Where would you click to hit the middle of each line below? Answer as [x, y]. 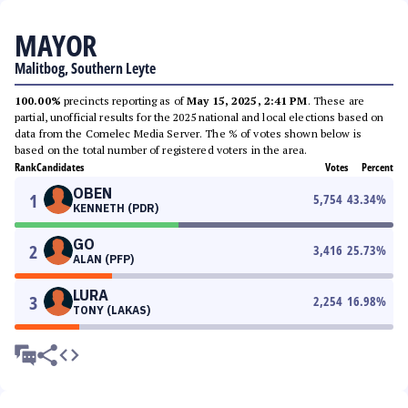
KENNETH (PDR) [116, 208]
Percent [377, 167]
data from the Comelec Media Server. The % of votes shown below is [188, 133]
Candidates [60, 167]
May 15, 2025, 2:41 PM [247, 101]
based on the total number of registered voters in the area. [161, 150]
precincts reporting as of [124, 101]
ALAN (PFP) [103, 259]
